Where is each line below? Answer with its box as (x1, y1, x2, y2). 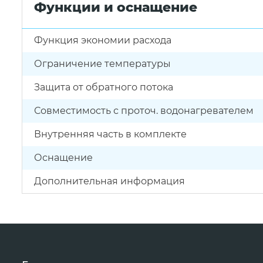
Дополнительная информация (34, 176, 185, 187)
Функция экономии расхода (34, 35, 171, 46)
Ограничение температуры (34, 58, 171, 69)
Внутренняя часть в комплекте (34, 129, 187, 140)
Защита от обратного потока (34, 82, 173, 93)
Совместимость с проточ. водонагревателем (34, 105, 254, 116)
